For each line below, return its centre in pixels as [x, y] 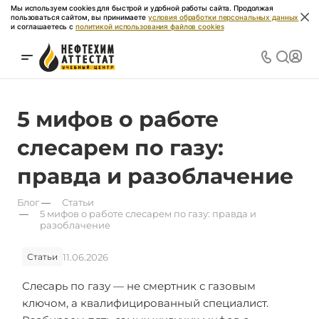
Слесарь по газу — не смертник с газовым [139, 286]
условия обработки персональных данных [223, 17]
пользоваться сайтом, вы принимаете [79, 17]
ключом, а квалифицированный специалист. [145, 303]
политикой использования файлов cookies [150, 26]
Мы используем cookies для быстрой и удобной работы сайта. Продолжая [142, 7]
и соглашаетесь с [43, 26]
